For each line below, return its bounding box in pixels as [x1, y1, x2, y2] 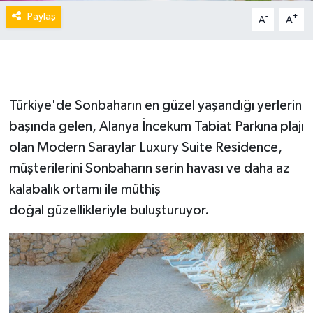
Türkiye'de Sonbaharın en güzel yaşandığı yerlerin [8, 99, 302, 113]
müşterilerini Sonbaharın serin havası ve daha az [8, 161, 290, 176]
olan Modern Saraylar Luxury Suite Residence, [8, 140, 282, 155]
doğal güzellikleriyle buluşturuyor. [8, 203, 210, 218]
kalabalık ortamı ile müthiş [8, 182, 161, 197]
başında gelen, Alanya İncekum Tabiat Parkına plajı [8, 119, 304, 134]
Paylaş [27, 11, 56, 22]
